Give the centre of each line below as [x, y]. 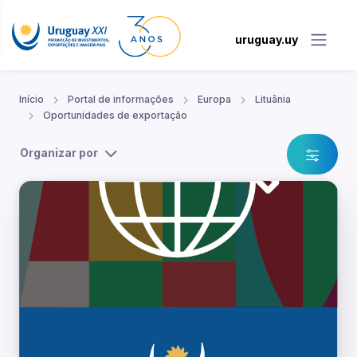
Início [31, 100]
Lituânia [273, 100]
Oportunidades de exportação [115, 116]
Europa [214, 100]
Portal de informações [121, 100]
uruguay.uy [267, 39]
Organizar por [59, 153]
